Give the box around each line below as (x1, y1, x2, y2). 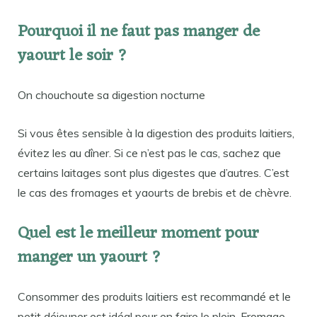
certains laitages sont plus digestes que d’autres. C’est (18, 165, 289, 180)
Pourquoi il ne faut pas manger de (18, 17, 260, 47)
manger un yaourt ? (18, 243, 161, 272)
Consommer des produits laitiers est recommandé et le (18, 289, 291, 304)
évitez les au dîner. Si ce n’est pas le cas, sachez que (18, 145, 281, 160)
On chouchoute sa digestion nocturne (18, 87, 205, 102)
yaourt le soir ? (18, 41, 127, 71)
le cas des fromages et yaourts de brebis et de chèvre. (18, 185, 292, 200)
